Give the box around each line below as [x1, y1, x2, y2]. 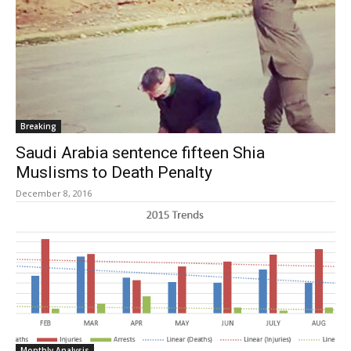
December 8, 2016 [16, 187, 92, 199]
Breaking [20, 121, 56, 132]
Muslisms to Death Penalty [16, 163, 212, 182]
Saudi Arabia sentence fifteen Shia [16, 143, 265, 162]
